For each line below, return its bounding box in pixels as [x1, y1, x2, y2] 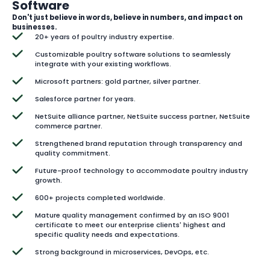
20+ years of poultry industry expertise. [35, 31, 175, 42]
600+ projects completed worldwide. [35, 192, 166, 202]
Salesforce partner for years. [35, 93, 136, 104]
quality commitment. [35, 148, 111, 158]
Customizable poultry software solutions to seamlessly [35, 49, 231, 59]
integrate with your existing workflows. [35, 58, 172, 69]
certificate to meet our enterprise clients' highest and [35, 219, 226, 230]
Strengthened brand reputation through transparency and [35, 138, 243, 148]
